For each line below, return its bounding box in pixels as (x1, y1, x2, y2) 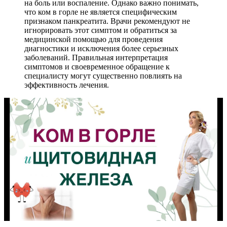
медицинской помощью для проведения (24, 34, 163, 44)
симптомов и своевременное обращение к (24, 62, 170, 71)
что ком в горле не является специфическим (24, 7, 177, 16)
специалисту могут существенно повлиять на (24, 71, 182, 80)
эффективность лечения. (24, 80, 109, 89)
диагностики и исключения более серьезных (24, 44, 178, 53)
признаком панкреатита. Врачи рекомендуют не (24, 16, 190, 25)
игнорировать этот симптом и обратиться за (24, 25, 177, 34)
